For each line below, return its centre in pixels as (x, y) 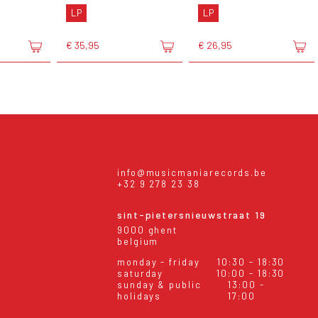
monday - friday (158, 262)
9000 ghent (147, 230)
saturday (140, 273)
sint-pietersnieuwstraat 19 (192, 215)
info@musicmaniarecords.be (192, 172)
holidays (139, 296)
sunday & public (159, 284)
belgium (138, 242)
